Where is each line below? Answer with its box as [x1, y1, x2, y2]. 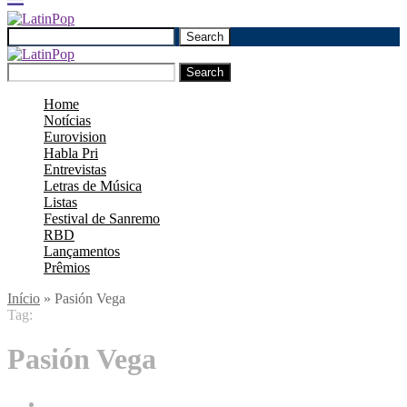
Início [7, 291, 40, 306]
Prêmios [44, 260, 90, 275]
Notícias [44, 113, 91, 128]
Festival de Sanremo [44, 211, 160, 226]
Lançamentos [44, 243, 120, 259]
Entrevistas [44, 162, 106, 177]
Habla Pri [44, 145, 98, 161]
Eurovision [44, 129, 106, 144]
